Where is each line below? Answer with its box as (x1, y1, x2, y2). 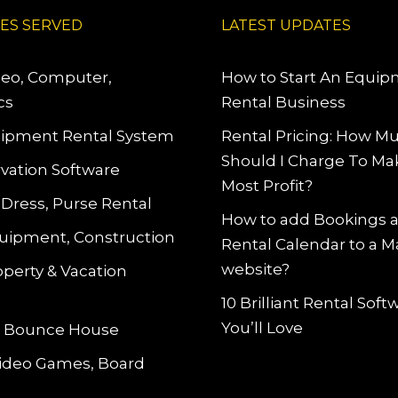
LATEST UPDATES (221, 17, 351, 34)
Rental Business (221, 93, 346, 111)
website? (221, 260, 290, 278)
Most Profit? (221, 177, 313, 195)
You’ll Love (221, 319, 303, 337)
